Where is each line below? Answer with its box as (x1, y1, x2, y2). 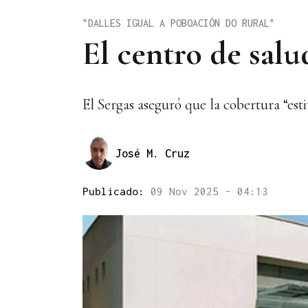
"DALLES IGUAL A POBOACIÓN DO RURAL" (82, 16, 275, 29)
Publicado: (82, 185, 151, 198)
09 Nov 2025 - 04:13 (151, 185, 268, 198)
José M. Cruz (115, 146, 190, 159)
